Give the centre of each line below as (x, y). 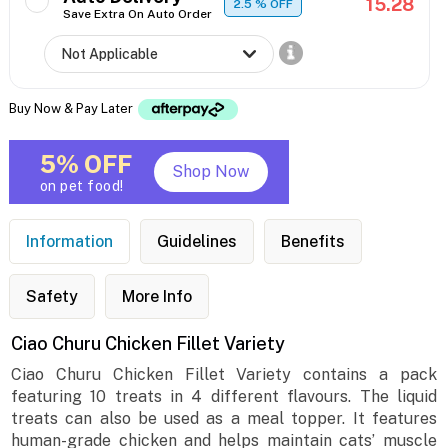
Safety (51, 297)
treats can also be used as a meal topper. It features (224, 419)
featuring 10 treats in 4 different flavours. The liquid (224, 397)
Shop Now (211, 172)
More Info (156, 297)
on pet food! (81, 186)
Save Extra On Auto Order (137, 14)
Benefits (312, 242)
